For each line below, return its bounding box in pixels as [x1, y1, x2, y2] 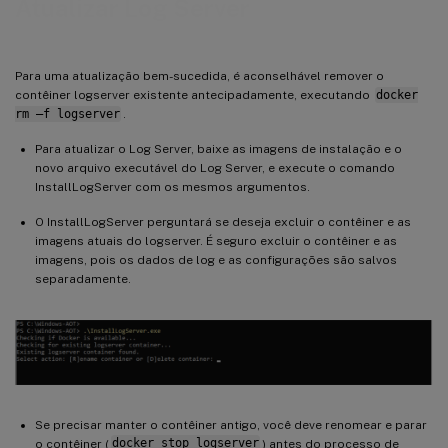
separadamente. [35, 271, 131, 286]
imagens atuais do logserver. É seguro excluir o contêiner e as [35, 233, 397, 248]
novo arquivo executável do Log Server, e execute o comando [35, 160, 395, 175]
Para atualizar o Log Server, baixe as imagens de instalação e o [35, 141, 402, 156]
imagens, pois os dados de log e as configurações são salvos [35, 252, 397, 267]
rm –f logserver [15, 106, 120, 121]
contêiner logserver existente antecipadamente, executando [15, 87, 373, 102]
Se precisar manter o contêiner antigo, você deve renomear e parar [35, 417, 427, 432]
